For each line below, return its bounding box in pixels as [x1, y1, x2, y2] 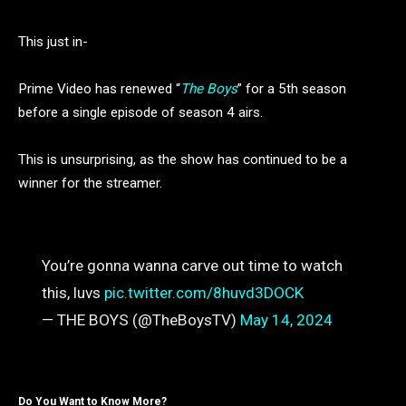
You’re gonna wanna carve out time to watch [41, 256, 343, 275]
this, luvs [41, 284, 104, 303]
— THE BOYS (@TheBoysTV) [41, 311, 240, 330]
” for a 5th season [237, 81, 346, 97]
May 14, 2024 [239, 311, 333, 330]
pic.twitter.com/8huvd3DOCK [103, 284, 304, 303]
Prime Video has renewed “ [18, 81, 180, 97]
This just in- [18, 34, 88, 50]
